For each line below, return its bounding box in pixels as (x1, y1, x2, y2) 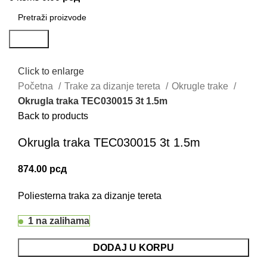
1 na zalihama (28, 216, 89, 226)
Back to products (18, 111, 88, 122)
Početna (18, 81, 55, 92)
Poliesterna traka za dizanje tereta (18, 191, 162, 201)
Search (14, 34, 44, 44)
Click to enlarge (18, 66, 84, 77)
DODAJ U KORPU (93, 243, 174, 253)
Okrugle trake (172, 81, 231, 92)
